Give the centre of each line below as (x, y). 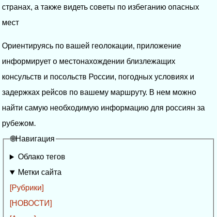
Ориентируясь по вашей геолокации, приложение (92, 46)
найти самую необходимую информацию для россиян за (103, 108)
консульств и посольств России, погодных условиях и (98, 77)
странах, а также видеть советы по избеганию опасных (101, 7)
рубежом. (19, 123)
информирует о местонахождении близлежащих (89, 61)
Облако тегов (41, 157)
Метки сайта (39, 172)
